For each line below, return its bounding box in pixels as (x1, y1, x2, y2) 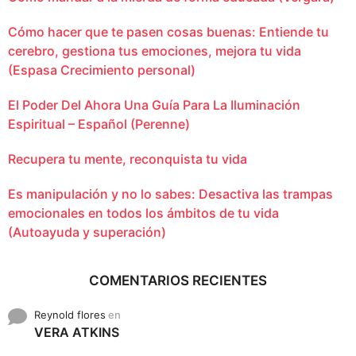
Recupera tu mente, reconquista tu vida (8, 150, 247, 167)
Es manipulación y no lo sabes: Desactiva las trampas (8, 185, 333, 202)
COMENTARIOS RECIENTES (89, 272, 267, 288)
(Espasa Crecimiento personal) (8, 61, 195, 78)
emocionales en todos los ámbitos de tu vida (8, 204, 279, 221)
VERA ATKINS (34, 323, 119, 340)
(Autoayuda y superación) (8, 223, 166, 240)
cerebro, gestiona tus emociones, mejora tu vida (8, 42, 301, 59)
